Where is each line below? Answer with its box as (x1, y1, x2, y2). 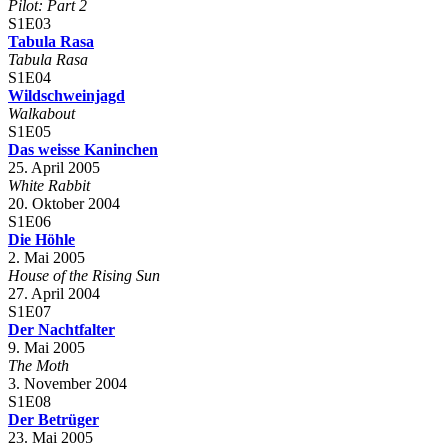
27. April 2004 (8, 284, 100, 302)
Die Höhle (8, 230, 75, 248)
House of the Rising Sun (8, 266, 160, 284)
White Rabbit (8, 176, 90, 194)
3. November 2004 (8, 374, 127, 392)
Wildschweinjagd (8, 86, 125, 104)
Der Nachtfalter (8, 320, 115, 338)
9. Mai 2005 (8, 338, 85, 356)
